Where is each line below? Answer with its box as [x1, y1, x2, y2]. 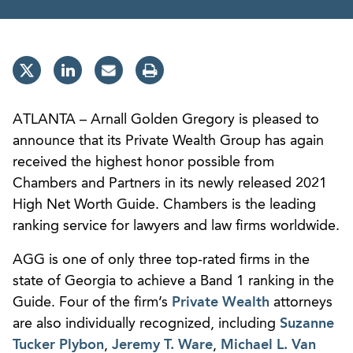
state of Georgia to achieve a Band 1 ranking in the [13, 273, 334, 288]
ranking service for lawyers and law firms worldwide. [13, 218, 340, 233]
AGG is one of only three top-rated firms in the [13, 252, 310, 267]
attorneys [269, 295, 333, 310]
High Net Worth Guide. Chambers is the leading [13, 197, 316, 212]
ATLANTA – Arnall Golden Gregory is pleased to [13, 112, 319, 127]
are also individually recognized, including [13, 316, 280, 331]
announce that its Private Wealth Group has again [13, 133, 324, 148]
